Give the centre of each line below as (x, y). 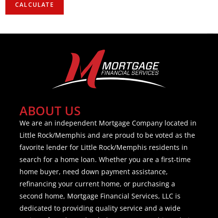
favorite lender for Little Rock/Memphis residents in (104, 147)
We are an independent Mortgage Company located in (108, 123)
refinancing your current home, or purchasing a (97, 183)
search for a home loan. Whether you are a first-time (105, 159)
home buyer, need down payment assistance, (94, 171)
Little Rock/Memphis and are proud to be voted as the (107, 135)
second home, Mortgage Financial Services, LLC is (100, 196)
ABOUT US (50, 110)
